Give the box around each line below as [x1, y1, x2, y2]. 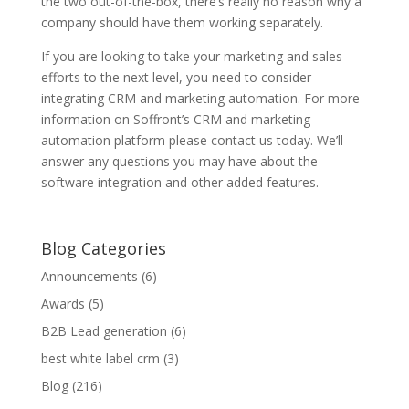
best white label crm [40, 350, 160, 367]
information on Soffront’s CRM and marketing [40, 110, 310, 128]
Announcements [40, 267, 138, 285]
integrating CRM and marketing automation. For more [40, 89, 360, 107]
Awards [40, 295, 85, 312]
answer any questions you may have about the [40, 152, 318, 170]
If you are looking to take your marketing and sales [40, 47, 342, 65]
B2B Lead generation [40, 322, 167, 340]
